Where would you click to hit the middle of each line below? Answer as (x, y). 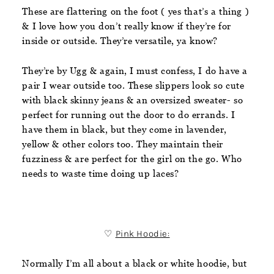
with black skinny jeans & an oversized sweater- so (133, 100)
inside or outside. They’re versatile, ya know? (120, 40)
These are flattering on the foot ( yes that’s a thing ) (136, 11)
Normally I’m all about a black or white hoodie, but (135, 263)
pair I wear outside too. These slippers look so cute (133, 85)
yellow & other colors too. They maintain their (123, 144)
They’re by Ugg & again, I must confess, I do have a (135, 70)
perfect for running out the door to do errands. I (129, 114)
